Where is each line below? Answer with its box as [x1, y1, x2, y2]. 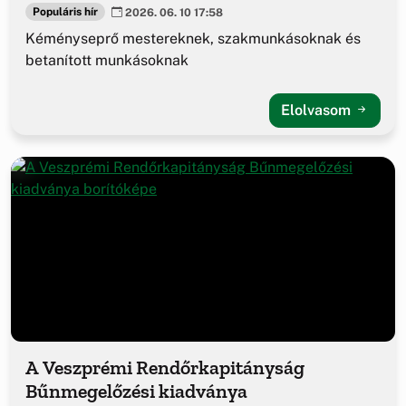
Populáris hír [32, 5, 98, 18]
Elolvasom [281, 101, 354, 120]
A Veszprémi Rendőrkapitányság [25, 355, 304, 381]
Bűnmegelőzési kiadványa [25, 379, 247, 404]
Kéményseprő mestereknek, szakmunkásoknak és [25, 30, 361, 48]
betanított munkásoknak [25, 52, 188, 70]
